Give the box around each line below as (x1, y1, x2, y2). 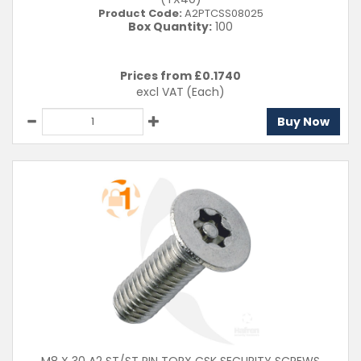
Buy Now (277, 114, 330, 130)
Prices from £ (120, 68, 202, 84)
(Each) (186, 84, 225, 100)
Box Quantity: (128, 19, 212, 35)
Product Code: (98, 6, 182, 21)
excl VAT (136, 84, 184, 100)
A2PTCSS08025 (181, 6, 263, 21)
